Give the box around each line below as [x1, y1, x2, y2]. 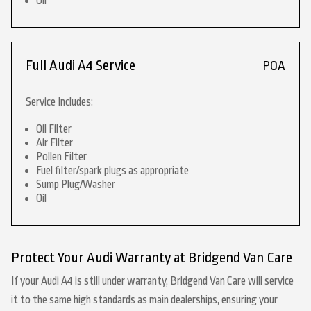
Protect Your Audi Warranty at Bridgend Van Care [11, 250, 292, 266]
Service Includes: [26, 96, 93, 108]
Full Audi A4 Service [26, 58, 135, 74]
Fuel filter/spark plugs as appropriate [36, 165, 189, 177]
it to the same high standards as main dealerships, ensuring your [11, 294, 278, 306]
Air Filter [36, 137, 73, 149]
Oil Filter [36, 123, 72, 135]
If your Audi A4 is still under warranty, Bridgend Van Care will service [11, 275, 294, 287]
